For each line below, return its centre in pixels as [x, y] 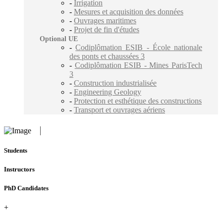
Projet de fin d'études [107, 29]
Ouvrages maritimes [105, 20]
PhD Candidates [26, 188]
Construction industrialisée [115, 83]
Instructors [19, 169]
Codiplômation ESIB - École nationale [139, 47]
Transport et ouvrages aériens [119, 110]
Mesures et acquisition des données [129, 11]
